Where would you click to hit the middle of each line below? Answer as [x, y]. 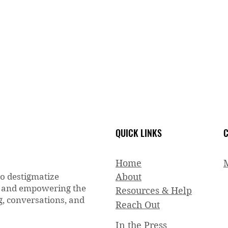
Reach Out [138, 205]
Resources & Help [154, 191]
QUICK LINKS [139, 133]
